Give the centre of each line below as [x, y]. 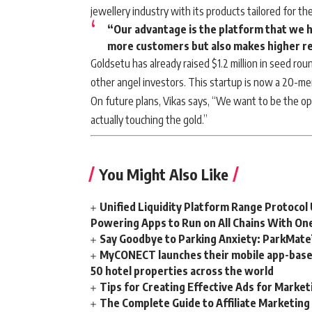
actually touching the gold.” [149, 120]
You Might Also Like [164, 174]
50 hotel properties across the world [182, 271]
